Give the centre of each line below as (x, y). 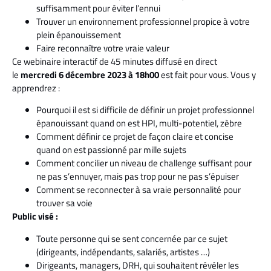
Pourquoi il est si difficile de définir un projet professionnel (145, 110)
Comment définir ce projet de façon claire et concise (135, 137)
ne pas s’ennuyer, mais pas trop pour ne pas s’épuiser (138, 177)
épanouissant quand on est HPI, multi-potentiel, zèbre (139, 123)
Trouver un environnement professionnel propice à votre (143, 21)
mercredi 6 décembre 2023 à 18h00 (91, 74)
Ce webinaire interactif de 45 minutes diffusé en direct (115, 61)
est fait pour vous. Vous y (208, 74)
